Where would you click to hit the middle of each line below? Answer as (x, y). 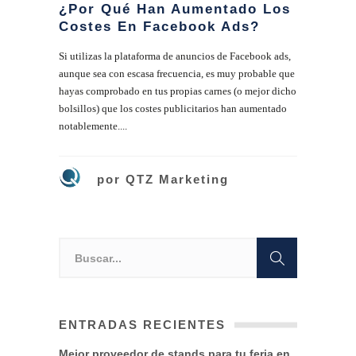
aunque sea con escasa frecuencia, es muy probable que (177, 74)
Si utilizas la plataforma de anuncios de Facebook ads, (175, 56)
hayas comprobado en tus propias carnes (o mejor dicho (178, 91)
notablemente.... (93, 126)
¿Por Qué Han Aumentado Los (175, 10)
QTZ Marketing (177, 180)
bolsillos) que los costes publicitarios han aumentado (173, 109)
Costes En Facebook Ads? (159, 27)
